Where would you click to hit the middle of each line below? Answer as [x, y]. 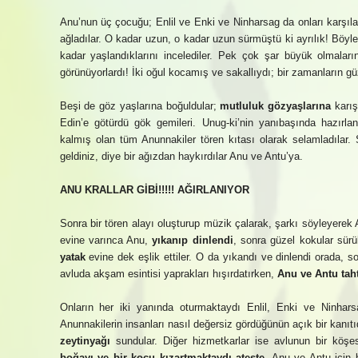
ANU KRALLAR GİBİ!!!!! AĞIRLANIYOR [154, 190]
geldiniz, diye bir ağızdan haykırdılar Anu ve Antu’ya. [181, 156]
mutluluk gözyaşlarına [275, 106]
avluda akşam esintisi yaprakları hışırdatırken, [168, 274]
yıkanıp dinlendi [193, 240]
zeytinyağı [85, 341]
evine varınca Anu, [106, 240]
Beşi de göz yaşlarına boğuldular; [140, 106]
